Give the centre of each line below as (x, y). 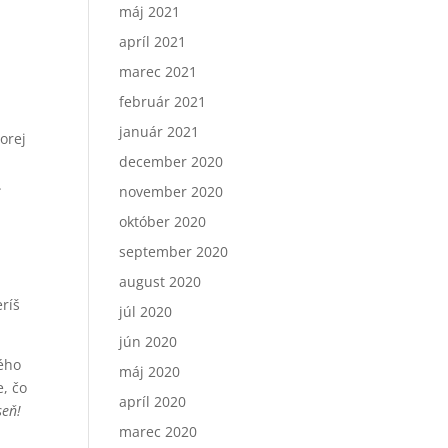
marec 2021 (158, 71)
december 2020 (171, 161)
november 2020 (171, 191)
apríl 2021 (153, 41)
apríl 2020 (153, 401)
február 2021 (163, 101)
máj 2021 (150, 11)
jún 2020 (148, 341)
